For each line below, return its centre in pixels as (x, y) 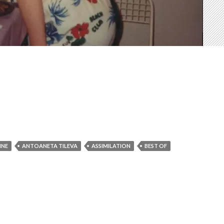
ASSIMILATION (111, 146)
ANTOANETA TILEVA (50, 146)
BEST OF (156, 146)
